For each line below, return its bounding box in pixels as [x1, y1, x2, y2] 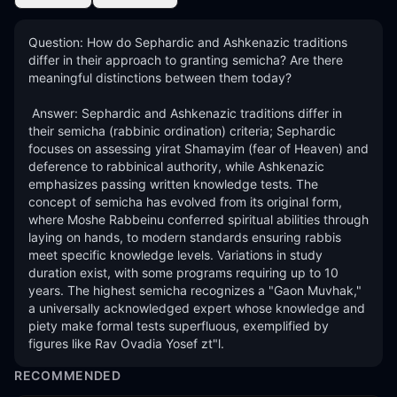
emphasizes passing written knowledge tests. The [28, 176, 318, 191]
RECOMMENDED [14, 368, 121, 383]
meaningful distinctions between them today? [28, 70, 295, 85]
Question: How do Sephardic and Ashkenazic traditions [28, 35, 347, 50]
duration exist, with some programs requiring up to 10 [28, 265, 339, 280]
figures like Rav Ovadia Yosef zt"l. [28, 336, 224, 351]
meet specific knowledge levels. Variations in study [28, 247, 323, 262]
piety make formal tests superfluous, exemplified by [28, 318, 329, 333]
